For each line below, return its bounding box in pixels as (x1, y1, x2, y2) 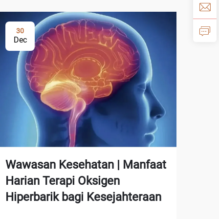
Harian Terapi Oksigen (5, 174, 120, 188)
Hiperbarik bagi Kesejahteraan (5, 190, 161, 204)
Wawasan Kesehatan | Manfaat (5, 158, 166, 172)
